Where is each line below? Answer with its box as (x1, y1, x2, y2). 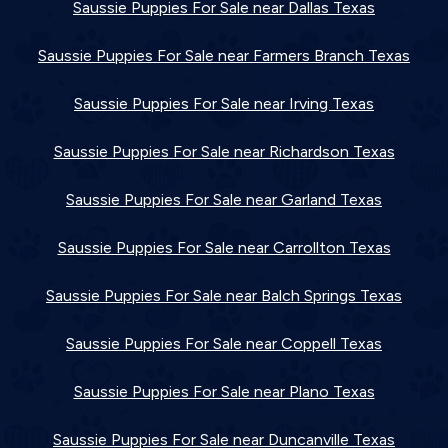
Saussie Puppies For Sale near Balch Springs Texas (46, 286, 402, 305)
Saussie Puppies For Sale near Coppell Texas (66, 334, 382, 353)
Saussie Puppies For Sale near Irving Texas (74, 94, 374, 113)
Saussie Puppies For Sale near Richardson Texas (53, 142, 395, 161)
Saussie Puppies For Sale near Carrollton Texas (57, 238, 391, 257)
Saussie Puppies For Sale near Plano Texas (73, 382, 375, 401)
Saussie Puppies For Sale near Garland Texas (66, 190, 382, 209)
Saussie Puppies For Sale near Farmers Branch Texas (38, 46, 410, 65)
